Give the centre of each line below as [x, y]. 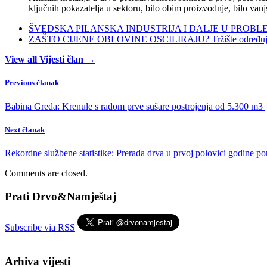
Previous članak [32, 83]
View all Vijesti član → [50, 60]
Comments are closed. [46, 173]
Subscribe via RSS [40, 228]
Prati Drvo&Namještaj [60, 196]
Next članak [25, 129]
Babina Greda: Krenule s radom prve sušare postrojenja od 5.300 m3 [135, 106]
